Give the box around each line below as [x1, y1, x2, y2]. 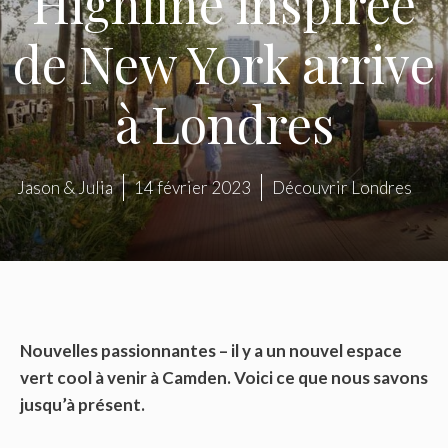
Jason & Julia [16, 177, 113, 199]
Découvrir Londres [271, 177, 412, 199]
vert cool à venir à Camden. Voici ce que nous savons [20, 366, 428, 388]
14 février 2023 [133, 177, 251, 199]
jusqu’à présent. [20, 393, 145, 415]
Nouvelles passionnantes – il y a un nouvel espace [20, 339, 402, 361]
